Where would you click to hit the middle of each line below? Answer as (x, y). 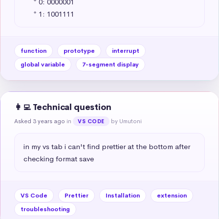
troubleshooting (45, 209)
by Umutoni (126, 121)
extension (172, 195)
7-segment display (110, 64)
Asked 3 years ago (40, 121)
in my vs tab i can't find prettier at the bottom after (107, 146)
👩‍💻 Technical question (63, 107)
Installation (123, 195)
